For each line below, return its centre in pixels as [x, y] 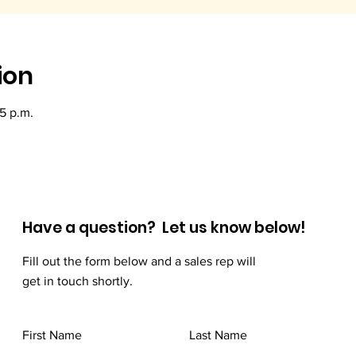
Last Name [218, 335]
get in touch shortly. [77, 281]
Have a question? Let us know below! [164, 228]
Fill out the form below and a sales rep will [139, 261]
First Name [52, 335]
